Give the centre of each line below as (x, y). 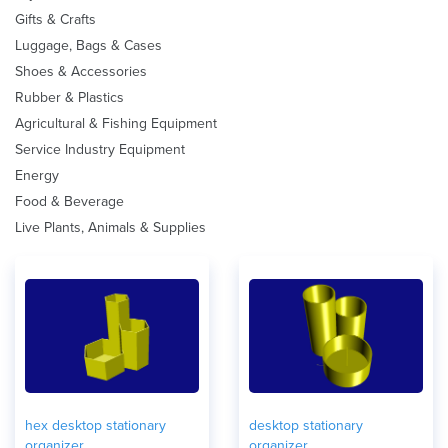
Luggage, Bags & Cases (88, 45)
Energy (37, 175)
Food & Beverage (69, 201)
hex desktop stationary (95, 425)
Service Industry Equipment (100, 149)
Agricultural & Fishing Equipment (116, 123)
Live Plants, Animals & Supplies (110, 227)
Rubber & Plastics (69, 97)
